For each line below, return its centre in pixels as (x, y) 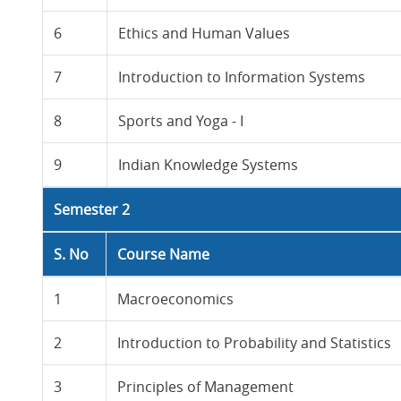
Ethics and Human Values (205, 33)
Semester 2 (92, 209)
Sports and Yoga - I (181, 121)
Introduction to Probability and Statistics (255, 343)
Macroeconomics (176, 299)
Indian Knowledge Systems (209, 165)
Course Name (164, 254)
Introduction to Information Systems (242, 77)
